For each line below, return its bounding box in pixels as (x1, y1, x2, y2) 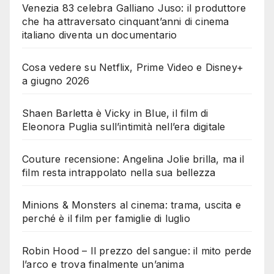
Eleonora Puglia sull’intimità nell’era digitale (22, 120, 226, 133)
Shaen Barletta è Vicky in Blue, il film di (22, 107, 209, 120)
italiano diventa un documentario (22, 29, 177, 42)
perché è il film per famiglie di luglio (22, 212, 190, 225)
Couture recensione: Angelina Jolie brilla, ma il (22, 153, 245, 166)
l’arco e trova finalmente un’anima (22, 258, 184, 271)
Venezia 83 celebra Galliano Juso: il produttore (22, 2, 246, 15)
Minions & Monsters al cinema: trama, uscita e (22, 199, 242, 212)
